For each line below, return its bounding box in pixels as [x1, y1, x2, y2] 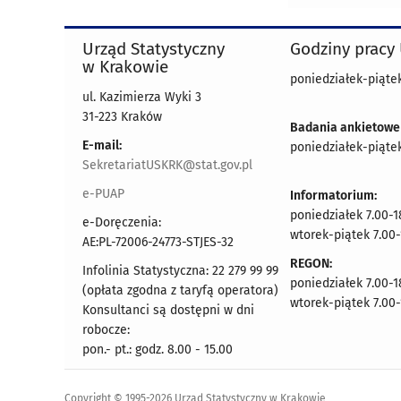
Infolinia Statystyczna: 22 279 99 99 [82, 263, 278, 278]
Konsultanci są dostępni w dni [82, 303, 254, 318]
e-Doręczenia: [82, 215, 161, 230]
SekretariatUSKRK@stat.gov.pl [82, 158, 252, 173]
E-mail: [82, 138, 122, 153]
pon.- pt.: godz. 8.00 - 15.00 [82, 342, 233, 357]
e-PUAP [82, 186, 124, 201]
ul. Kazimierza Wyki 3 [82, 90, 201, 105]
